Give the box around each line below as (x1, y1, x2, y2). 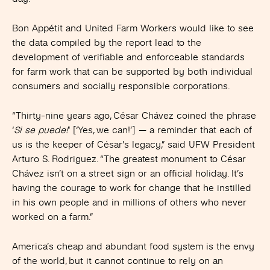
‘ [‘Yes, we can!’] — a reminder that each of (68, 125, 252, 135)
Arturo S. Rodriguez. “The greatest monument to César (12, 154, 246, 164)
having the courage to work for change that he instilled (12, 183, 251, 193)
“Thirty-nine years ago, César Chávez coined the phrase (12, 111, 256, 121)
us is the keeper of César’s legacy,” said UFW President (12, 140, 255, 149)
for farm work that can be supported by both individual (12, 67, 253, 77)
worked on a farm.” (12, 212, 93, 222)
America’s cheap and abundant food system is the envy (12, 242, 254, 251)
